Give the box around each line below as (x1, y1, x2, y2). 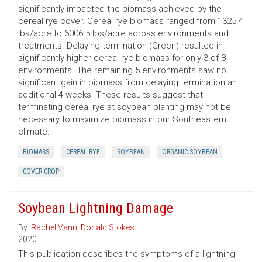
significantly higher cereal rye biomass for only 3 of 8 (18, 53, 226, 64)
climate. (18, 126, 50, 137)
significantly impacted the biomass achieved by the (18, 4, 222, 15)
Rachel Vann (31, 223, 77, 233)
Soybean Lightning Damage (18, 200, 173, 217)
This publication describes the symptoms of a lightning (18, 249, 235, 260)
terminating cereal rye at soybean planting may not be (18, 102, 231, 113)
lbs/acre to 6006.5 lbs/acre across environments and (18, 28, 229, 39)
